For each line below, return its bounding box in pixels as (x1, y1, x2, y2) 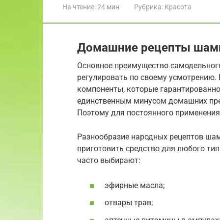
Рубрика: (134, 2, 163, 11)
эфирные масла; (105, 181, 165, 191)
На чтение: (62, 2, 96, 11)
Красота (165, 2, 192, 11)
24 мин (96, 2, 119, 11)
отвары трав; (105, 198, 153, 208)
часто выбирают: (77, 155, 140, 165)
